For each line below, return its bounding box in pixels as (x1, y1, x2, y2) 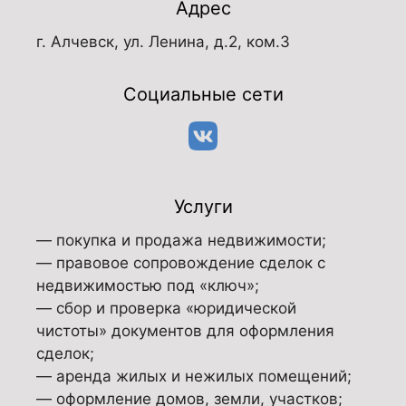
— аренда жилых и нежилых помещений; (36, 367, 352, 385)
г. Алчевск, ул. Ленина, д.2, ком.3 (36, 33, 290, 51)
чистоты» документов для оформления (36, 322, 334, 340)
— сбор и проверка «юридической (36, 299, 296, 317)
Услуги (173, 196, 233, 217)
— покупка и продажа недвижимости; (36, 231, 326, 249)
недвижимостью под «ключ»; (36, 276, 259, 295)
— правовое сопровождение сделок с (36, 254, 325, 272)
